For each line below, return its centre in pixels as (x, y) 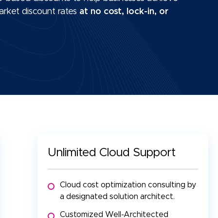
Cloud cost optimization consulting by (128, 185)
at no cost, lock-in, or (124, 12)
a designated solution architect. (117, 197)
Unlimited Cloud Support (111, 153)
